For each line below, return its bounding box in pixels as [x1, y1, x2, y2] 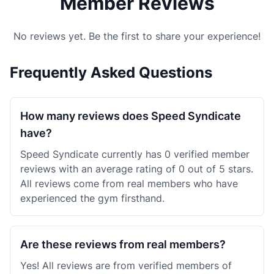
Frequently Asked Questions [10, 64, 212, 81]
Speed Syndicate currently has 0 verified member [20, 148, 250, 160]
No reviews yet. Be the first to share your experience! [13, 30, 261, 42]
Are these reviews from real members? [20, 238, 226, 251]
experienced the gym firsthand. [20, 192, 165, 204]
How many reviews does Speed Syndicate [20, 109, 241, 122]
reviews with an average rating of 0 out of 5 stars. [20, 163, 253, 175]
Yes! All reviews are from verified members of [20, 259, 232, 272]
